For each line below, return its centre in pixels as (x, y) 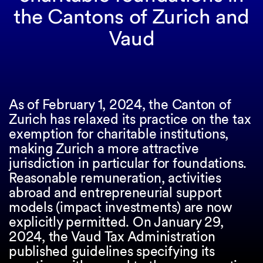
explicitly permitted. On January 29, (116, 222)
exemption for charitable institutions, (119, 134)
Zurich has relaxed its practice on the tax (130, 119)
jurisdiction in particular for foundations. (128, 163)
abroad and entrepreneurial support (116, 193)
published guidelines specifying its (112, 251)
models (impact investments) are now (121, 207)
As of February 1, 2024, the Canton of (120, 104)
